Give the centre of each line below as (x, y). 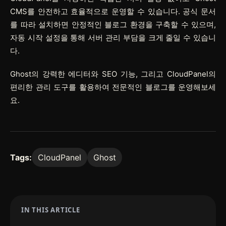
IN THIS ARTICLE (51, 210)
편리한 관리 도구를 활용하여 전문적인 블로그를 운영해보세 (113, 87)
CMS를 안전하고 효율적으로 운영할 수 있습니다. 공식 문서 (113, 11)
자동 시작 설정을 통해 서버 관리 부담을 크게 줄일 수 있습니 (113, 38)
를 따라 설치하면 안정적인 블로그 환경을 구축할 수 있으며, (113, 24)
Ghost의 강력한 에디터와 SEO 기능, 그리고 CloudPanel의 (113, 74)
